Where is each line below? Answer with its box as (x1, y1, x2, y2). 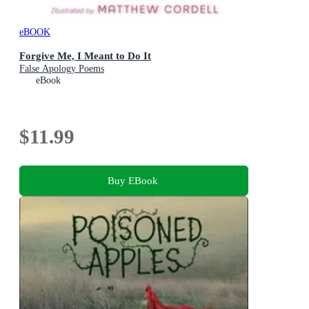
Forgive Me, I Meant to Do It (19, 50, 151, 62)
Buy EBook (107, 175, 158, 187)
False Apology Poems (19, 63, 104, 74)
